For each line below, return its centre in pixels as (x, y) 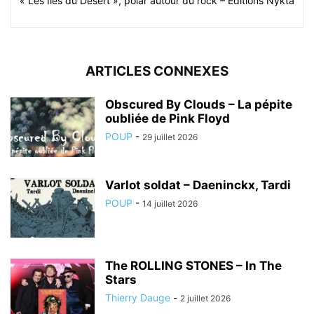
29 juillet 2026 (170, 137)
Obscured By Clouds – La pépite (199, 104)
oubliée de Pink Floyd (168, 118)
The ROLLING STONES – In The (193, 265)
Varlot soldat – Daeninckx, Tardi (198, 185)
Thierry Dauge (138, 297)
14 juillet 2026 (170, 203)
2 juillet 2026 (205, 298)
